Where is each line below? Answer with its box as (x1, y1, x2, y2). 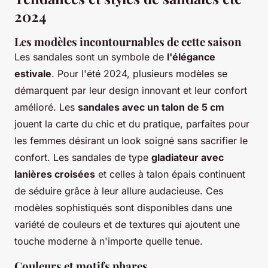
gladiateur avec (151, 151, 224, 163)
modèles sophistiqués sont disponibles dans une (14, 201, 232, 214)
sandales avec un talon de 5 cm (78, 100, 224, 113)
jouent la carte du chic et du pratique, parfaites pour (14, 117, 249, 130)
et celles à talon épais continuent (95, 167, 245, 180)
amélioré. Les (14, 100, 78, 113)
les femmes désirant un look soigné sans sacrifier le (14, 134, 248, 147)
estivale (14, 67, 51, 80)
